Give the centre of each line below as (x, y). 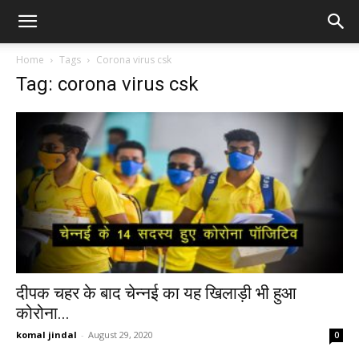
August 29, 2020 (121, 335)
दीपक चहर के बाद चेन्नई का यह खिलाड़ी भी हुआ (156, 294)
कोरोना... (43, 314)
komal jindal (46, 335)
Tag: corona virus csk (107, 84)
